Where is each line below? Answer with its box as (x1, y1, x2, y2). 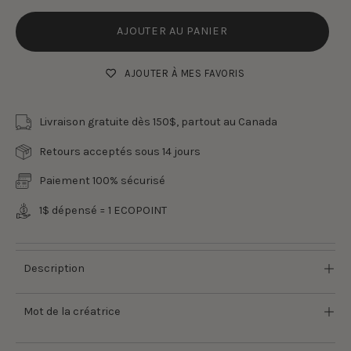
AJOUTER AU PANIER (117, 24, 228, 38)
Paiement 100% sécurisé (39, 174, 165, 188)
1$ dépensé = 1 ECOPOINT (39, 203, 167, 217)
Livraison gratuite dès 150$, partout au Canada (39, 115, 277, 129)
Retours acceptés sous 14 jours (39, 144, 201, 158)
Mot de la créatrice (24, 304, 121, 318)
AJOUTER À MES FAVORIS (125, 67, 245, 80)
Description (24, 261, 85, 275)
